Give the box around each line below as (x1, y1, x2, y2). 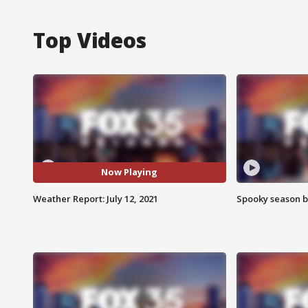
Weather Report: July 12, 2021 (33, 192, 158, 205)
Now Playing (101, 166, 158, 179)
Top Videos (33, 25, 146, 54)
